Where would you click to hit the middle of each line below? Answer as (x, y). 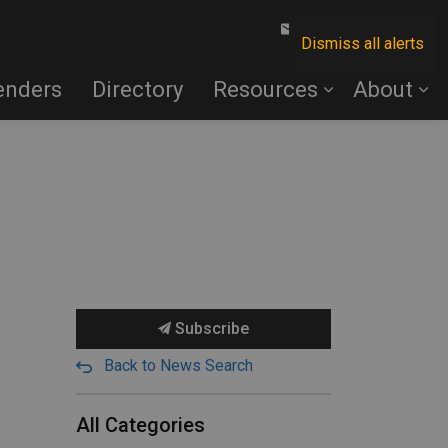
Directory (137, 89)
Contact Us (337, 29)
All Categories (140, 425)
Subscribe (210, 328)
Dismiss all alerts (362, 43)
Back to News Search (178, 365)
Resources (265, 89)
